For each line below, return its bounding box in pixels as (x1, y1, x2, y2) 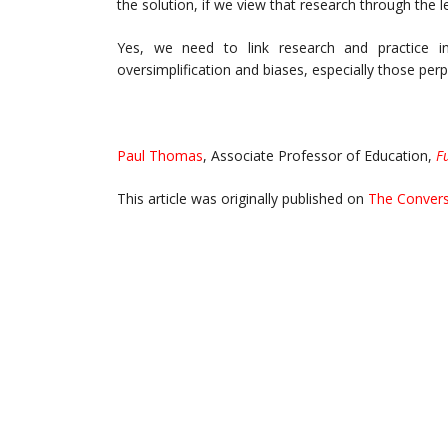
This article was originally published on (117, 189, 368, 209)
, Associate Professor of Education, (203, 146, 436, 166)
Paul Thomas (117, 146, 203, 166)
